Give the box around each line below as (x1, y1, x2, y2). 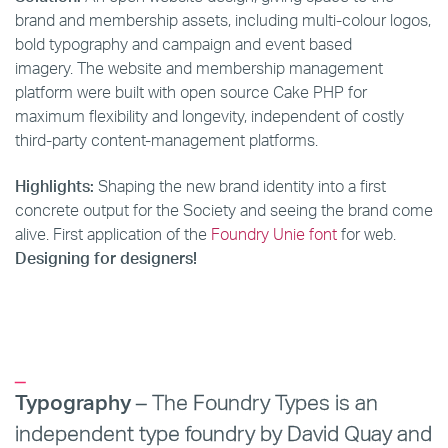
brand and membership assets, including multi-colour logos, (15, 10, 431, 30)
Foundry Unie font (211, 224, 337, 244)
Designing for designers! (15, 248, 197, 268)
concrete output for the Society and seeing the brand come (15, 200, 433, 220)
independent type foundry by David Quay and (15, 420, 432, 446)
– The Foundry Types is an (131, 389, 378, 415)
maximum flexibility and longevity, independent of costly (15, 106, 404, 126)
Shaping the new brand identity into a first (98, 176, 386, 196)
